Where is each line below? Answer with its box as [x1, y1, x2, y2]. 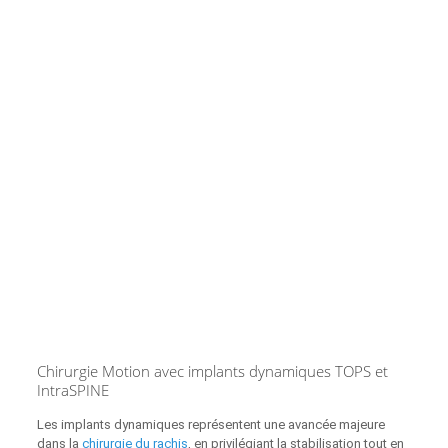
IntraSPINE [36, 379, 109, 400]
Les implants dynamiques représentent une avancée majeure [36, 416, 385, 432]
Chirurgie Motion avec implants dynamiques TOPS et [36, 360, 388, 381]
